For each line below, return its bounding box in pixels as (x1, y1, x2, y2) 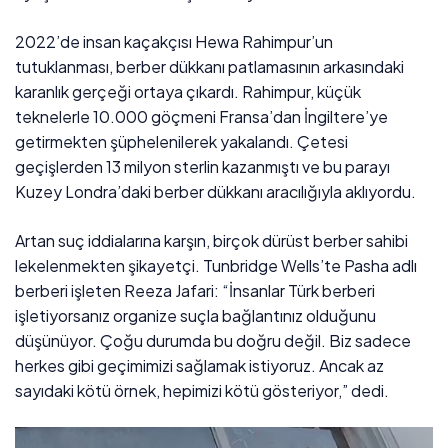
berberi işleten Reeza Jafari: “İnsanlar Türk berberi (15, 279, 376, 301)
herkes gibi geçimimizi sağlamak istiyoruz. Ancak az (15, 354, 385, 376)
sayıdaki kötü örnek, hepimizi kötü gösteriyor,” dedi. (15, 379, 390, 401)
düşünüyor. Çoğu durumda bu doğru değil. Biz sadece (15, 329, 412, 351)
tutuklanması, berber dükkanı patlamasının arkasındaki (15, 55, 405, 77)
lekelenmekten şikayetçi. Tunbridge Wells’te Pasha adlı (15, 254, 418, 276)
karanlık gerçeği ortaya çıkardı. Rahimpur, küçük (15, 80, 362, 102)
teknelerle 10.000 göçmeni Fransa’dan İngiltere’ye (15, 105, 389, 127)
